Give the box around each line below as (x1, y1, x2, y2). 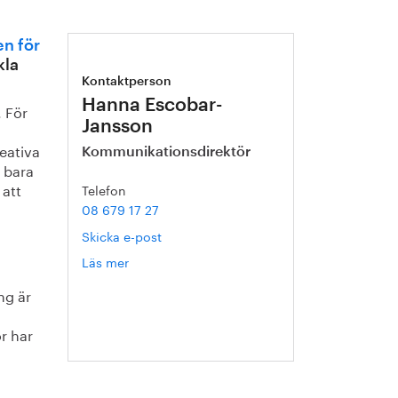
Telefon (82, 179, 127, 199)
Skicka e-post (82, 226, 163, 245)
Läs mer (82, 251, 130, 271)
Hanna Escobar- (82, 96, 224, 115)
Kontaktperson (82, 76, 172, 88)
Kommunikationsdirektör (82, 145, 251, 159)
